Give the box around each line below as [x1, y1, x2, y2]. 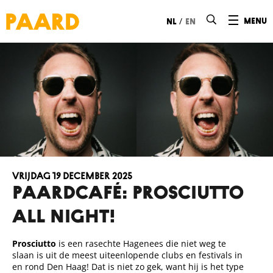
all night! [12, 209, 116, 227]
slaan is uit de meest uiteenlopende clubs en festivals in [12, 249, 243, 261]
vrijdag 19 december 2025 [12, 172, 132, 181]
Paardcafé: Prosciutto [12, 185, 244, 203]
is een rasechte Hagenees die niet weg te [56, 237, 226, 249]
